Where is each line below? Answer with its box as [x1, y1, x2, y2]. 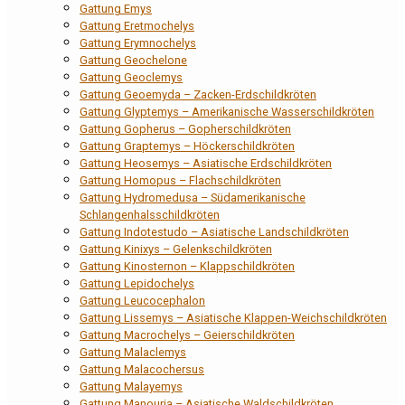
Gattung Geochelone [80, 53, 187, 68]
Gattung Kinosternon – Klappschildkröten [80, 259, 295, 274]
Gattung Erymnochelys [80, 36, 196, 51]
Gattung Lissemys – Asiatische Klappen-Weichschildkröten [80, 311, 387, 325]
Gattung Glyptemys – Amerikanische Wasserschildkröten [80, 105, 374, 119]
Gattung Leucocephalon [80, 294, 205, 308]
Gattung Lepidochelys [80, 277, 194, 291]
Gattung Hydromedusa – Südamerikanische [80, 191, 306, 205]
